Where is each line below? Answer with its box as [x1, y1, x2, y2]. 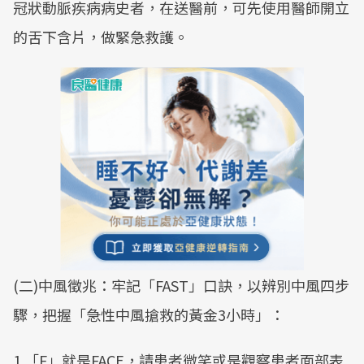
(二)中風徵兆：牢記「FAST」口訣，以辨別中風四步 [13, 275, 349, 296]
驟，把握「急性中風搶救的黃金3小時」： [13, 304, 284, 325]
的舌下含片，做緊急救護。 [13, 26, 188, 47]
